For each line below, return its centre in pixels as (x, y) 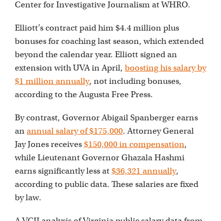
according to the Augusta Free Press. (84, 95)
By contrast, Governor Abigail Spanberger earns (106, 118)
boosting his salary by (166, 68)
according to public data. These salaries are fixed (107, 184)
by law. (28, 198)
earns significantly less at (63, 171)
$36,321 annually (144, 171)
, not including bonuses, (135, 81)
